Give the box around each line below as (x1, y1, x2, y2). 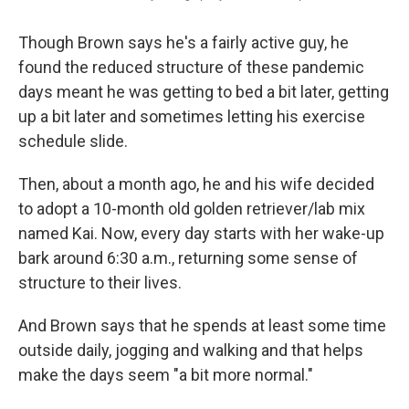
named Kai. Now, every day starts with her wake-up (18, 223, 384, 243)
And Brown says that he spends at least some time (18, 315, 386, 335)
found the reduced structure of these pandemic (18, 57, 364, 77)
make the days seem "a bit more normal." (18, 364, 313, 384)
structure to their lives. (18, 272, 182, 292)
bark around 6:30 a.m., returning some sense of (18, 247, 358, 267)
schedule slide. (18, 131, 128, 151)
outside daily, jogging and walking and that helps (18, 340, 363, 360)
